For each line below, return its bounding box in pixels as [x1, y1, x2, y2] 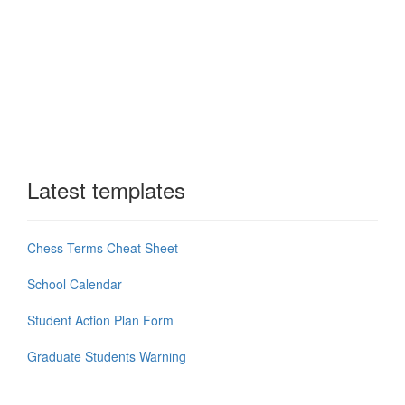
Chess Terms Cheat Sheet [27, 238, 178, 257]
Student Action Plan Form [27, 310, 174, 329]
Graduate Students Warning [27, 346, 186, 365]
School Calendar [27, 274, 122, 293]
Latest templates [27, 173, 185, 205]
